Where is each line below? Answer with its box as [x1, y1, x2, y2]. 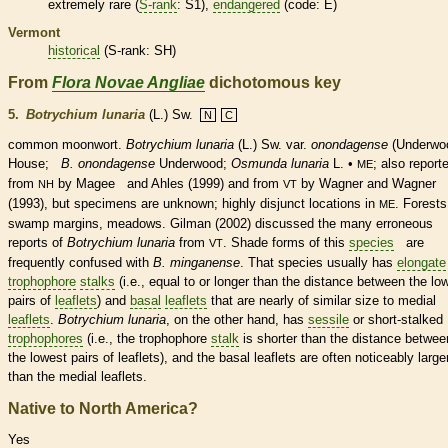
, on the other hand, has [166, 311, 308, 327]
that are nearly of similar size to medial [207, 292, 436, 308]
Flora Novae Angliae [52, 73, 205, 91]
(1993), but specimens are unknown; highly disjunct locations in [8, 195, 379, 211]
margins [53, 215, 99, 231]
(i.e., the [83, 330, 139, 346]
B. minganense [153, 254, 240, 270]
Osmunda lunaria [231, 155, 329, 171]
